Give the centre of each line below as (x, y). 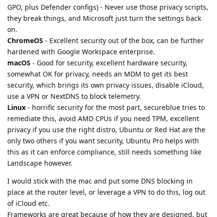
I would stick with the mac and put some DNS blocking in (100, 181)
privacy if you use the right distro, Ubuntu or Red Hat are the (106, 130)
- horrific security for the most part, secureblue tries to (115, 108)
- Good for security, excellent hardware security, (109, 63)
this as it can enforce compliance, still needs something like (104, 152)
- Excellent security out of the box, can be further (124, 41)
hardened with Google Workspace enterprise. (81, 52)
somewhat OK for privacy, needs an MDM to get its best (98, 74)
